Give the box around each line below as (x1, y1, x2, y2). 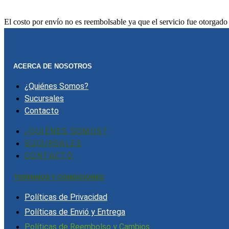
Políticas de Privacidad (25, 192, 107, 202)
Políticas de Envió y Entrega (25, 207, 125, 217)
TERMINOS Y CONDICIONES (13, 173, 104, 181)
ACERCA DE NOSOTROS (13, 62, 92, 70)
